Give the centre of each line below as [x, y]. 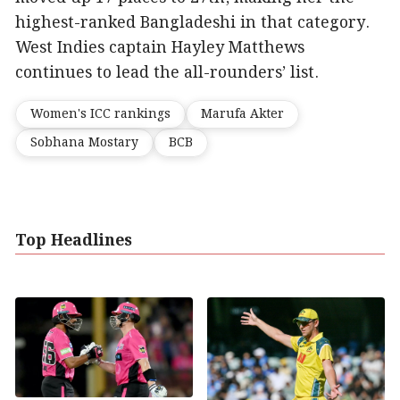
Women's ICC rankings [100, 115]
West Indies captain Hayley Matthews [160, 49]
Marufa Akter [242, 115]
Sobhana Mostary [84, 143]
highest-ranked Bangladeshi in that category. [192, 24]
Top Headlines [74, 242]
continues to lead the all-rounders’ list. [167, 74]
